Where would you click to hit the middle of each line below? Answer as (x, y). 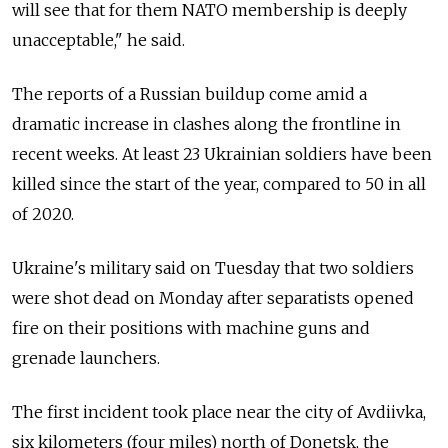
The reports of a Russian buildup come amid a (189, 93)
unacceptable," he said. (98, 39)
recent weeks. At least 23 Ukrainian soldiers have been (222, 153)
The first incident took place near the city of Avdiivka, (219, 411)
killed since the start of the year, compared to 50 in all (219, 183)
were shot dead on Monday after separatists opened (213, 297)
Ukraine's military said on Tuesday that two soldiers (213, 267)
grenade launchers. (86, 357)
